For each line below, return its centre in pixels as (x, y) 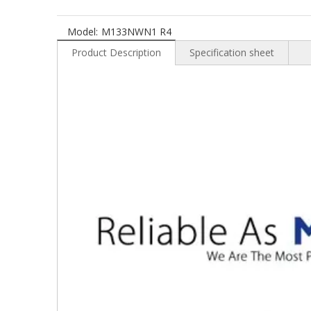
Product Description (116, 52)
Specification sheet (232, 52)
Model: (83, 32)
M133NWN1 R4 (136, 32)
